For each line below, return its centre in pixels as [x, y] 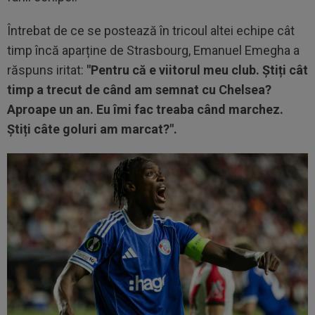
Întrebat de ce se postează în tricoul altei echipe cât [151, 30]
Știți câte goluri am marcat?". [94, 129]
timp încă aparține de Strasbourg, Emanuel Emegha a [153, 50]
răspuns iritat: [47, 70]
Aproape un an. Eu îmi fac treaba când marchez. [145, 109]
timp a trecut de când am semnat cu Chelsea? [139, 89]
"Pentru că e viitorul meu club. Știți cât [197, 70]
